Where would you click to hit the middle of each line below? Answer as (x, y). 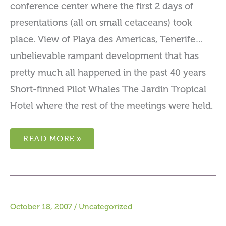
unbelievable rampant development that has (104, 56)
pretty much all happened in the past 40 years (108, 72)
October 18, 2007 (41, 207)
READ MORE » (52, 138)
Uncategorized (105, 207)
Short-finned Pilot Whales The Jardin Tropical (108, 89)
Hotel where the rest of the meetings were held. (111, 106)
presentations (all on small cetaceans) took (101, 22)
